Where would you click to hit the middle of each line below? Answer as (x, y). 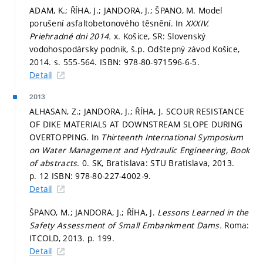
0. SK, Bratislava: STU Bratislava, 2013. (158, 163)
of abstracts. (56, 163)
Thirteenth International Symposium (172, 137)
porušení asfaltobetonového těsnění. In (107, 23)
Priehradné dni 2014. (72, 36)
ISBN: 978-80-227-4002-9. (101, 176)
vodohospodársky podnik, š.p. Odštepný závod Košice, (135, 49)
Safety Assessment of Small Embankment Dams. (127, 225)
